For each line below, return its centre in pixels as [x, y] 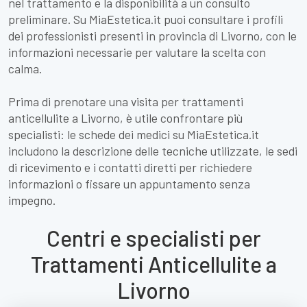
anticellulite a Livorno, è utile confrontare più [125, 118]
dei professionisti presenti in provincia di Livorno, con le [152, 36]
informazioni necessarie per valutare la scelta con [137, 52]
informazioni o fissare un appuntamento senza [129, 184]
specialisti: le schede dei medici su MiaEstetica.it [134, 134]
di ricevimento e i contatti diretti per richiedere [130, 167]
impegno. [32, 200]
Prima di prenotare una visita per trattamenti [126, 101]
